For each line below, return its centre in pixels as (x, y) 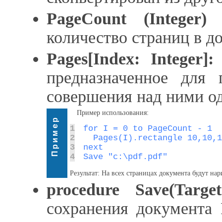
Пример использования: (113, 113)
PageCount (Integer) (127, 19)
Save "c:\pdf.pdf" (125, 157)
